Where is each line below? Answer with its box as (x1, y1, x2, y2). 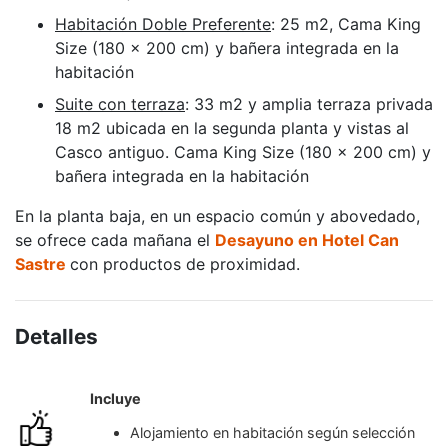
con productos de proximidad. (70, 253, 300, 274)
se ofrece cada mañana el (15, 229, 215, 250)
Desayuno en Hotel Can (215, 229, 399, 250)
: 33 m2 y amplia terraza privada (185, 93, 433, 114)
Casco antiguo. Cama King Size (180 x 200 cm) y (55, 141, 431, 162)
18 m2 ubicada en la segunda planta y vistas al (55, 117, 409, 138)
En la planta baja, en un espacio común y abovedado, (15, 205, 420, 226)
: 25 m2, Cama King (271, 13, 421, 34)
